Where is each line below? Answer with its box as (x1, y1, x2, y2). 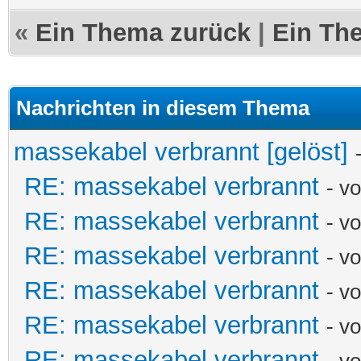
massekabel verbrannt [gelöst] (14, 137, 348, 166)
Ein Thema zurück (35, 18, 251, 47)
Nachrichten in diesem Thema (16, 95, 309, 120)
